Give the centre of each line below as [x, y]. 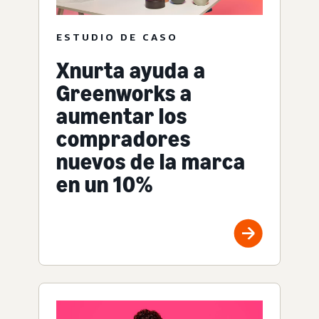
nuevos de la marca [151, 161]
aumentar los [122, 116]
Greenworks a [124, 93]
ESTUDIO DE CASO [117, 36]
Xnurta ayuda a [131, 70]
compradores [124, 138]
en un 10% [105, 184]
